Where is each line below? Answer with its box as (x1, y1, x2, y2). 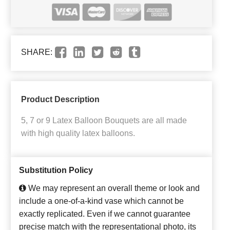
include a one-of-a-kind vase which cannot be (19, 196, 184, 205)
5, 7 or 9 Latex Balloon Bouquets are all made (21, 116, 187, 125)
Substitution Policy (19, 165, 93, 175)
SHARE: (21, 47, 52, 56)
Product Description (21, 94, 100, 104)
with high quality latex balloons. (21, 128, 135, 138)
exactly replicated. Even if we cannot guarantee (19, 209, 190, 218)
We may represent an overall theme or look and (26, 183, 200, 193)
